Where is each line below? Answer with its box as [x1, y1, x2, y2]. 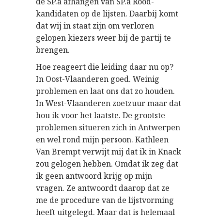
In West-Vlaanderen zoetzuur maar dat [36, 98, 181, 108]
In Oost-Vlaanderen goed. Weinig [36, 74, 159, 84]
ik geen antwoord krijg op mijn [36, 170, 152, 181]
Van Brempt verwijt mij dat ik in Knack [36, 146, 181, 157]
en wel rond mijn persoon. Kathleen [36, 134, 169, 145]
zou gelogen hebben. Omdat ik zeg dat [36, 158, 178, 169]
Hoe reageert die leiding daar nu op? [36, 62, 173, 72]
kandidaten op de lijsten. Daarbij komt [36, 8, 178, 19]
